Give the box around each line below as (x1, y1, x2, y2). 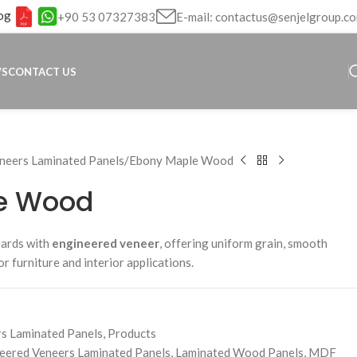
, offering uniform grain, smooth (159, 236, 328, 250)
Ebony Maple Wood (129, 153, 233, 167)
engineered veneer (52, 236, 159, 250)
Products (108, 326, 156, 340)
